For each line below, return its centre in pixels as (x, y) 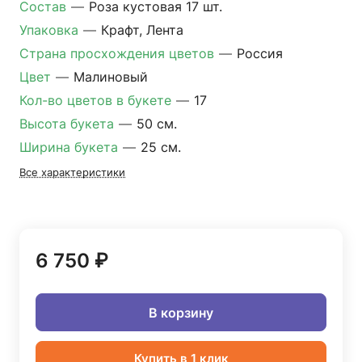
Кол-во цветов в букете (97, 100)
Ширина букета (71, 147)
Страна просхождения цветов (119, 53)
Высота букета (69, 124)
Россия (260, 53)
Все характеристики (72, 172)
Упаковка (51, 30)
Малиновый (111, 77)
